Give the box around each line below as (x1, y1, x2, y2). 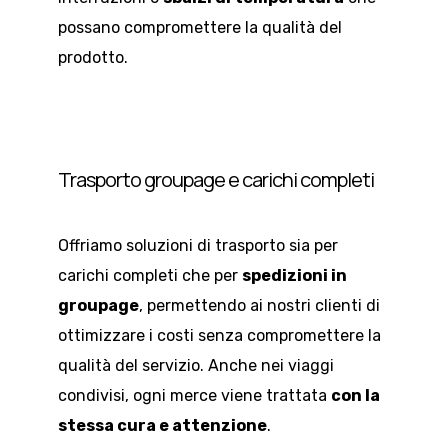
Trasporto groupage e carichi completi (58, 166, 374, 194)
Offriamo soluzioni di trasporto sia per (58, 235, 338, 255)
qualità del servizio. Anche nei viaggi (58, 355, 334, 375)
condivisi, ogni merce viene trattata (58, 385, 331, 405)
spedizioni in (242, 265, 347, 285)
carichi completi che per (58, 265, 242, 285)
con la (331, 385, 380, 405)
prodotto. (58, 48, 128, 68)
